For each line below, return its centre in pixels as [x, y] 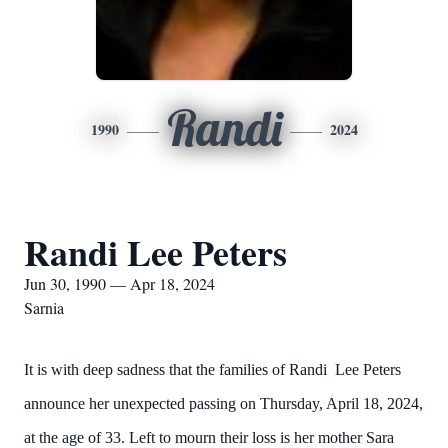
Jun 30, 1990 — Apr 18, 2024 [119, 283]
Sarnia [44, 307]
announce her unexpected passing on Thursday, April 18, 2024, [223, 403]
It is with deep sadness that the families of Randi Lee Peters [212, 369]
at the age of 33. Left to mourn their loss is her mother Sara [209, 437]
